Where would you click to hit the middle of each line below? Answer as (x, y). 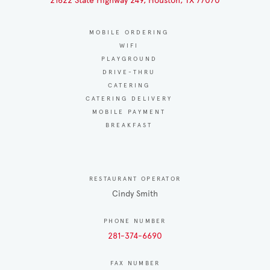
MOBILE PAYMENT (129, 111)
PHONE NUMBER (135, 221)
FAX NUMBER (135, 263)
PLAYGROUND (129, 58)
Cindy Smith (135, 193)
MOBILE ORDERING (129, 32)
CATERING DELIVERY (129, 98)
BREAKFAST (129, 125)
